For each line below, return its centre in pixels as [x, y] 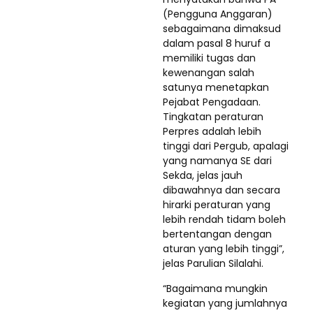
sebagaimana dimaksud [222, 28]
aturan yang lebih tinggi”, [224, 248]
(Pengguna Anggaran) [218, 14]
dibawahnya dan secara [221, 190]
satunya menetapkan [216, 87]
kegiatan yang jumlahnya [225, 303]
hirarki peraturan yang [217, 204]
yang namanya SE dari [217, 160]
